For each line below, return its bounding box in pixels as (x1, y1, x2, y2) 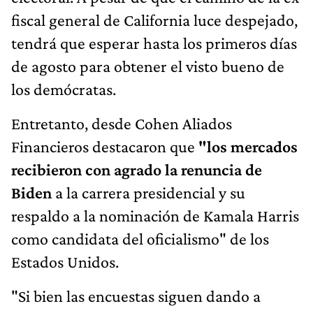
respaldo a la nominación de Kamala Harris (11, 205, 299, 225)
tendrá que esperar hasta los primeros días (11, 33, 297, 52)
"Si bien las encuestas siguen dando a (11, 286, 261, 305)
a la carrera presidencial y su (52, 182, 245, 202)
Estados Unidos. (11, 252, 119, 271)
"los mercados (198, 136, 298, 156)
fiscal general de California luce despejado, (11, 10, 298, 29)
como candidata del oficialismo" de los (11, 228, 269, 248)
